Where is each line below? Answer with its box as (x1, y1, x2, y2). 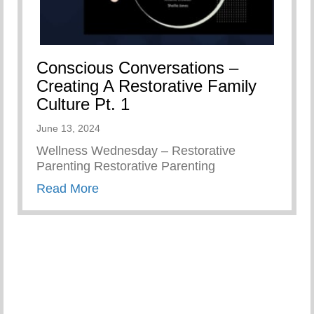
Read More (36, 181, 99, 196)
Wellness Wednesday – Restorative (36, 143, 235, 158)
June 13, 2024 (36, 122, 100, 134)
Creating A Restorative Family (36, 76, 257, 95)
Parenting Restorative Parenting (36, 158, 215, 173)
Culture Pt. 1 (36, 94, 130, 114)
